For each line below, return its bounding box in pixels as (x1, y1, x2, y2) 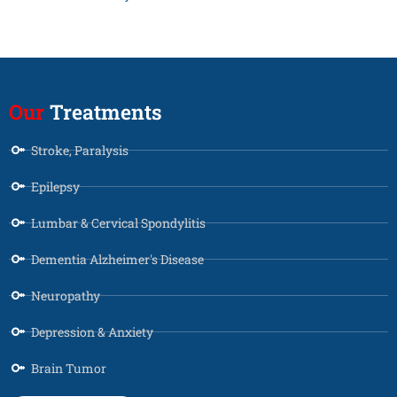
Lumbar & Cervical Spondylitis (31, 214, 206, 231)
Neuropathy (31, 286, 100, 304)
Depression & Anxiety (31, 323, 153, 340)
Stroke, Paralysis (31, 141, 128, 159)
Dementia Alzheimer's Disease (31, 250, 204, 268)
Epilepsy (31, 177, 80, 195)
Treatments (44, 97, 162, 125)
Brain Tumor (31, 359, 106, 377)
